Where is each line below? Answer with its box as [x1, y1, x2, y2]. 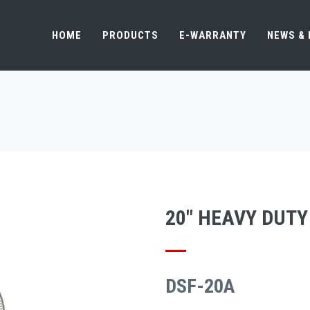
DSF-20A [165, 275, 235, 298]
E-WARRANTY [179, 29, 246, 42]
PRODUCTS [102, 29, 158, 42]
